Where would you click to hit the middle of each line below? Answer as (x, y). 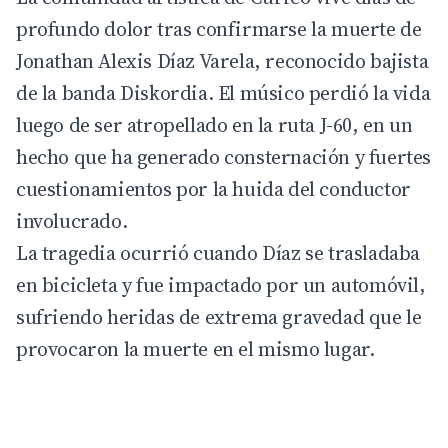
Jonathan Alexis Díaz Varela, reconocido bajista (222, 60)
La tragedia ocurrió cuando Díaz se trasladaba (218, 252)
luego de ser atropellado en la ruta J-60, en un (214, 124)
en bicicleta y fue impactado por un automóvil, (221, 284)
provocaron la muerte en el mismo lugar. (195, 348)
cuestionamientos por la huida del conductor (213, 188)
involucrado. (72, 220)
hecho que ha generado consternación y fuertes (224, 156)
